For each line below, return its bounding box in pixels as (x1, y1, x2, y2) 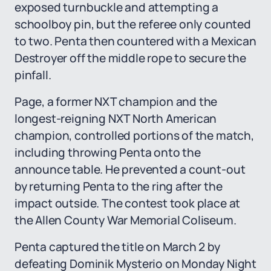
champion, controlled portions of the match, (15, 128, 254, 143)
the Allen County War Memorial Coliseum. (15, 212, 237, 228)
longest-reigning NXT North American (15, 111, 217, 126)
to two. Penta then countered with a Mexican (15, 33, 256, 49)
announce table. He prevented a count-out (15, 162, 246, 177)
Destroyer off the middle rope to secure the (15, 50, 246, 66)
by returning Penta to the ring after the (15, 178, 223, 194)
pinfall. (15, 67, 51, 83)
